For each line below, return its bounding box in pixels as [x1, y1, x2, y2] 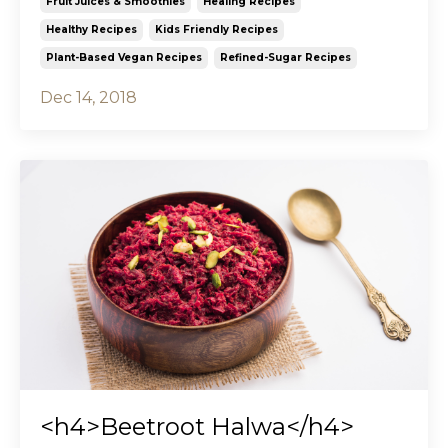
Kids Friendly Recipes [155, 23, 278, 37]
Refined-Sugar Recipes [220, 51, 351, 65]
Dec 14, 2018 [40, 88, 137, 108]
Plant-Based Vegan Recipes [46, 51, 202, 65]
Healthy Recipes [46, 23, 137, 37]
